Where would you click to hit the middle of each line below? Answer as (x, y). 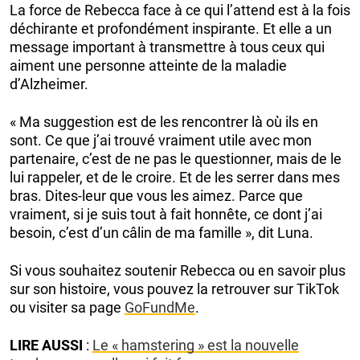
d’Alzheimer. (49, 84)
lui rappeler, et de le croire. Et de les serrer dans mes (175, 178)
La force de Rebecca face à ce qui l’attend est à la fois (180, 10)
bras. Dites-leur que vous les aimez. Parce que (156, 196)
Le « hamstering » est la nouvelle (196, 346)
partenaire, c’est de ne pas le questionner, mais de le (176, 159)
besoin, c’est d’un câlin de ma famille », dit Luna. (162, 233)
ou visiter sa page (67, 308)
